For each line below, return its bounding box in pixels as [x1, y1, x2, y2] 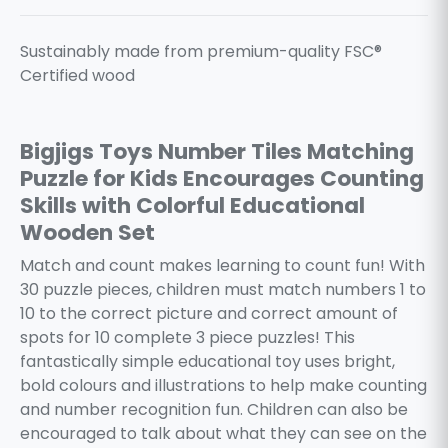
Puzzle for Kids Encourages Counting [20, 162, 424, 194]
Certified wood [20, 64, 135, 87]
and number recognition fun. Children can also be [20, 398, 408, 422]
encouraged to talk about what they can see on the [20, 422, 427, 446]
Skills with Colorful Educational [20, 189, 365, 221]
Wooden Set [20, 216, 155, 248]
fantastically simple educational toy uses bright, [20, 350, 395, 374]
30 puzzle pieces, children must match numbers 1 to [20, 278, 426, 302]
